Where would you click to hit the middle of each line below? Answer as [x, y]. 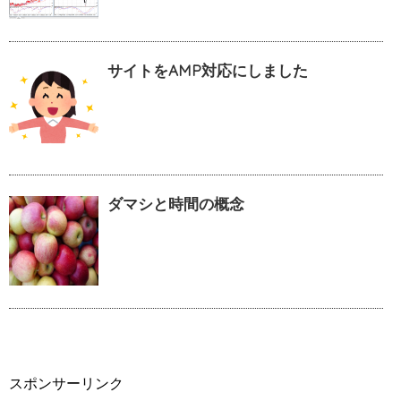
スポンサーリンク [66, 383]
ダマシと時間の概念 [176, 203]
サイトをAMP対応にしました [208, 70]
